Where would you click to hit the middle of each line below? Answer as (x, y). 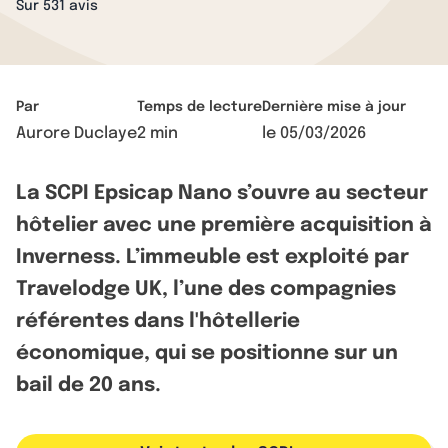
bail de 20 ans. (88, 385)
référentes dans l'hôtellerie (158, 321)
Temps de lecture (199, 107)
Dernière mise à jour (334, 107)
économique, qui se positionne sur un (207, 353)
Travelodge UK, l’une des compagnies (206, 289)
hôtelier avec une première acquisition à (224, 225)
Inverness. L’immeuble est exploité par (212, 257)
